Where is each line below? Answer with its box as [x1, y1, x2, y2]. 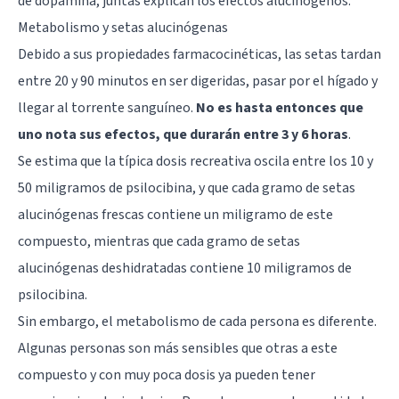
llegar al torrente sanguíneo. [18, 97, 196, 118]
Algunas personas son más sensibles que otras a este [18, 338, 338, 358]
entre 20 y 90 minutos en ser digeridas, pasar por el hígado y [18, 70, 378, 91]
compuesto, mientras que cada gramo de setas [18, 231, 300, 251]
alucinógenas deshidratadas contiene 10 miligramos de [18, 257, 352, 278]
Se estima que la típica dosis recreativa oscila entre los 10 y [18, 151, 373, 171]
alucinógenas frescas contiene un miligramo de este [18, 204, 333, 224]
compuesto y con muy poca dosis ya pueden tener [18, 364, 315, 385]
